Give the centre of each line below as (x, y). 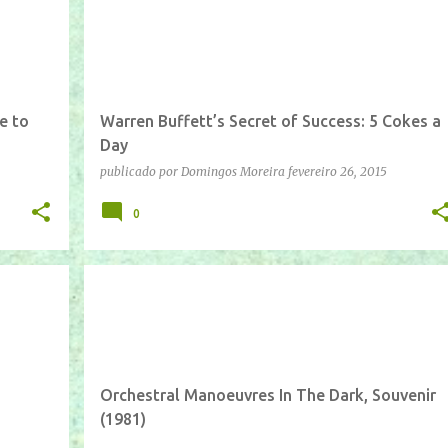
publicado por (140, 171)
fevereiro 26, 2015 (337, 171)
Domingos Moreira (232, 171)
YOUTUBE (189, 299)
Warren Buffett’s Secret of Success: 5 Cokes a (270, 120)
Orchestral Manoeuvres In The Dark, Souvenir (267, 394)
